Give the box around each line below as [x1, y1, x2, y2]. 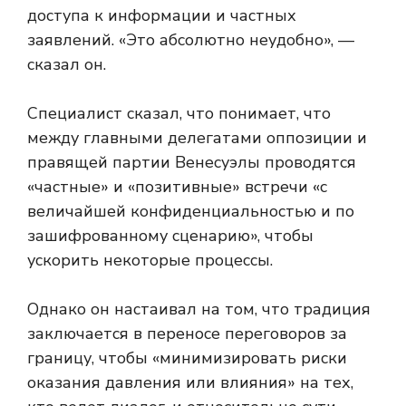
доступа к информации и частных [27, 5, 296, 27]
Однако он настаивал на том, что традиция [27, 298, 371, 321]
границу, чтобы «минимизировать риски [27, 347, 347, 370]
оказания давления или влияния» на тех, [27, 372, 353, 394]
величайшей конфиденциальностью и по [27, 200, 354, 223]
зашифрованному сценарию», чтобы [27, 225, 314, 247]
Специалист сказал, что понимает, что [27, 102, 331, 125]
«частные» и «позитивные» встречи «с [27, 176, 327, 198]
